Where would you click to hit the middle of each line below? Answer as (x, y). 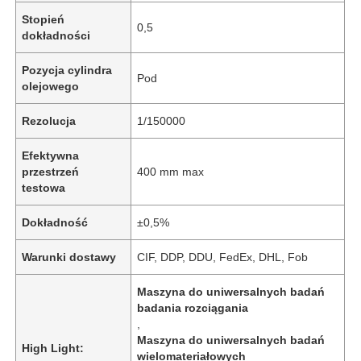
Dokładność (55, 222)
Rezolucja (49, 120)
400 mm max (171, 171)
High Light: (53, 348)
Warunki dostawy (69, 257)
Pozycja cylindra (67, 70)
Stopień (44, 19)
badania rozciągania (193, 307)
